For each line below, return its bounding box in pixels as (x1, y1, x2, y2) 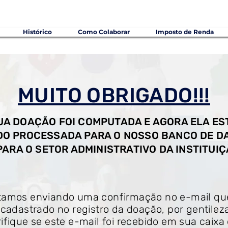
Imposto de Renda (156, 28, 214, 36)
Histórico (23, 28, 52, 36)
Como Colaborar (78, 28, 130, 36)
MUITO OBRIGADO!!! (18, 83, 210, 107)
